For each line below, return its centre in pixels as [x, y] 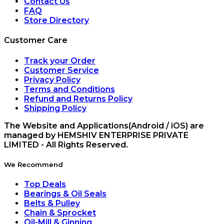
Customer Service [61, 70]
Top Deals [45, 184]
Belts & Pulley [52, 203]
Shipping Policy [55, 108]
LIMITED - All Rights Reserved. [66, 144]
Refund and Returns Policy [78, 98]
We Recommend [33, 164]
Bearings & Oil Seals [65, 194]
